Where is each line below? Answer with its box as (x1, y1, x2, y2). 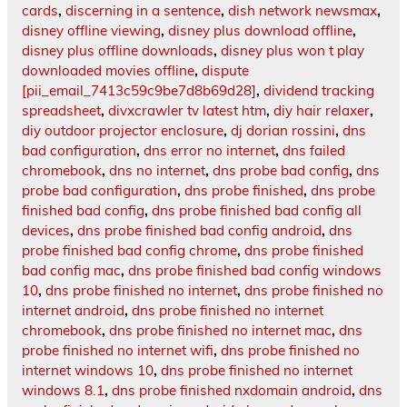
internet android (22, 302, 124, 320)
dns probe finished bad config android (77, 222, 322, 240)
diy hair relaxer (273, 102, 370, 120)
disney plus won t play (221, 42, 364, 60)
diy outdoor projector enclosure (22, 122, 223, 140)
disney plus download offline (168, 22, 352, 40)
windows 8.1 (22, 382, 104, 400)
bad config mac (22, 262, 121, 280)
